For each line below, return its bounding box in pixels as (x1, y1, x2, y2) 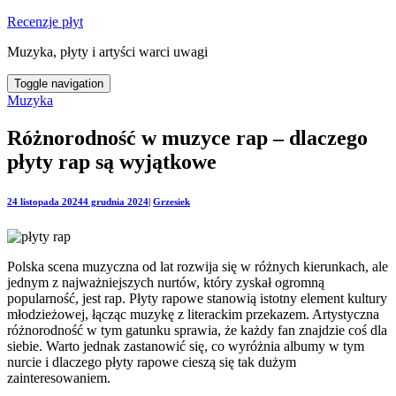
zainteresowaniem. (7, 369, 110, 385)
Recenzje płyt (7, 14, 83, 29)
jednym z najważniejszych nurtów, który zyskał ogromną (7, 274, 324, 290)
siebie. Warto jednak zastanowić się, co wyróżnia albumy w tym (7, 338, 364, 354)
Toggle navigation (14, 77, 103, 90)
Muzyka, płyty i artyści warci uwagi (7, 44, 208, 59)
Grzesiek (153, 195, 190, 207)
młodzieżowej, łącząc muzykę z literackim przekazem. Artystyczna (7, 306, 379, 322)
